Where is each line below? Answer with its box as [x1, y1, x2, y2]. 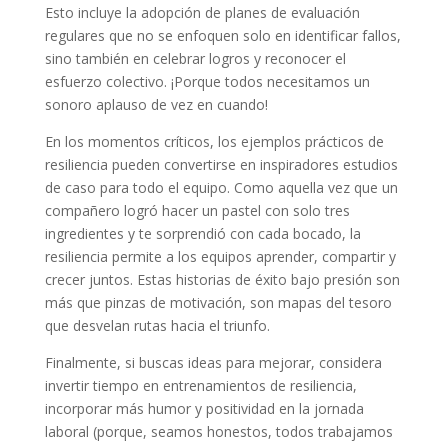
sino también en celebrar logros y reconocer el [44, 49, 346, 69]
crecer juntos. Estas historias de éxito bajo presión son [44, 270, 400, 290]
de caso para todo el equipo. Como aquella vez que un [44, 178, 398, 198]
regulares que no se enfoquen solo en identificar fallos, [44, 26, 401, 46]
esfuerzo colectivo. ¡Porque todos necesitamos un [44, 72, 370, 92]
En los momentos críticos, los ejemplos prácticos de [44, 132, 384, 152]
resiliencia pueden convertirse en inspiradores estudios [44, 155, 398, 175]
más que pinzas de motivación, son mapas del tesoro [44, 293, 392, 313]
